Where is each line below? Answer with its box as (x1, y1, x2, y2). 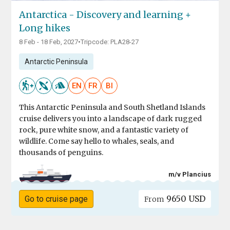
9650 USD (164, 194, 205, 204)
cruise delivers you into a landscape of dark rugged (19, 114, 202, 124)
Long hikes (19, 22, 71, 34)
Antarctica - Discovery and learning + (19, 9, 191, 21)
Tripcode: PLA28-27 (81, 38, 139, 46)
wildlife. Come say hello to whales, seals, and (19, 137, 175, 146)
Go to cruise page (25, 194, 88, 204)
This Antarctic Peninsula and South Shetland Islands (19, 103, 206, 112)
